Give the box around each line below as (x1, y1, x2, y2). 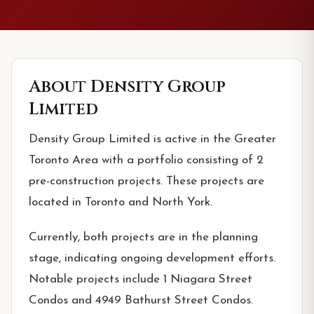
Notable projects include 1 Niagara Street (29, 273, 252, 285)
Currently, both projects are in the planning (29, 231, 258, 243)
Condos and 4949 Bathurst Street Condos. (29, 294, 253, 306)
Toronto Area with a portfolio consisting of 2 (29, 154, 264, 166)
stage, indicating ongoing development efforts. (29, 252, 275, 264)
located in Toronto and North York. (29, 196, 212, 208)
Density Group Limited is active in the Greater (29, 133, 276, 145)
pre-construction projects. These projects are (29, 175, 264, 187)
